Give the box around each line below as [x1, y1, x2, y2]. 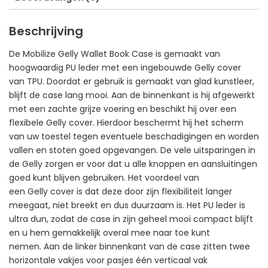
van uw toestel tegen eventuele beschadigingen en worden [9, 130, 259, 142]
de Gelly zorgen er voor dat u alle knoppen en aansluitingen [9, 157, 257, 170]
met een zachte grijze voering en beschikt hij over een [9, 102, 236, 115]
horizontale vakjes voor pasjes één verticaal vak [9, 254, 208, 266]
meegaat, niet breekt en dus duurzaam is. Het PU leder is [9, 199, 245, 211]
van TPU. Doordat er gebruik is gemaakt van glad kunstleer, [9, 75, 254, 87]
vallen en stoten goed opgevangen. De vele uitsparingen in [9, 144, 255, 156]
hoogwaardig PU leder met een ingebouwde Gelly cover [9, 61, 241, 74]
